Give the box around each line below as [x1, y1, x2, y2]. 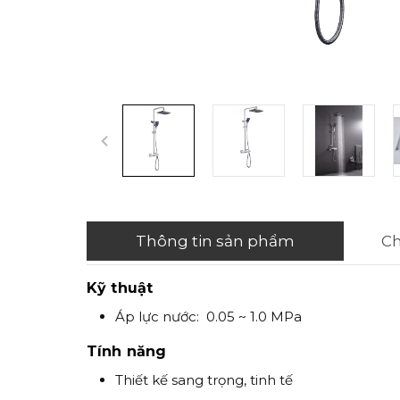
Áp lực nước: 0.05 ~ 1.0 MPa [115, 308, 302, 325]
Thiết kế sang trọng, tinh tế [115, 371, 293, 388]
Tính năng [87, 343, 167, 360]
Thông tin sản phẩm [135, 232, 295, 250]
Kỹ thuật [87, 279, 154, 296]
